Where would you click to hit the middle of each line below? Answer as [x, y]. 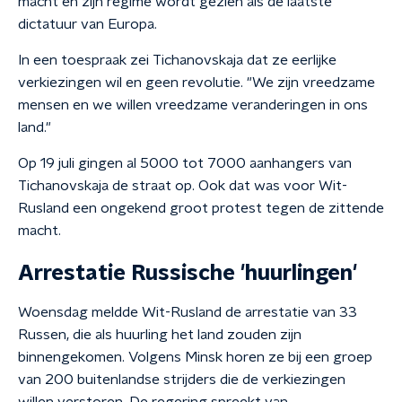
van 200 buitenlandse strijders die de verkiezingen [182, 380]
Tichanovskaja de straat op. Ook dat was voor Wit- [183, 186]
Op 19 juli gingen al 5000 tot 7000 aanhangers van [185, 163]
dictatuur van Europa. [87, 24]
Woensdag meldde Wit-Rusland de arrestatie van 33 [188, 312]
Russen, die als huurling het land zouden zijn [160, 335]
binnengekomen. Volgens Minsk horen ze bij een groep [195, 357]
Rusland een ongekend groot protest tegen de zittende [201, 208]
